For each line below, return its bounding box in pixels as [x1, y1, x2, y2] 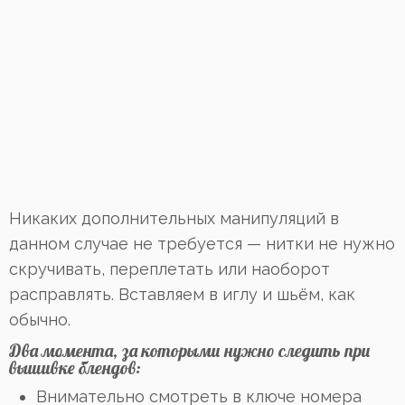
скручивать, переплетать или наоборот [9, 259, 330, 279]
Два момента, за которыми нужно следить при [9, 340, 371, 363]
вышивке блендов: [9, 357, 141, 380]
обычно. [9, 310, 71, 330]
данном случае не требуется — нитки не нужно [9, 234, 395, 254]
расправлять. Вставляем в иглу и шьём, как [9, 285, 355, 305]
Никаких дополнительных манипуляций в [9, 209, 339, 229]
